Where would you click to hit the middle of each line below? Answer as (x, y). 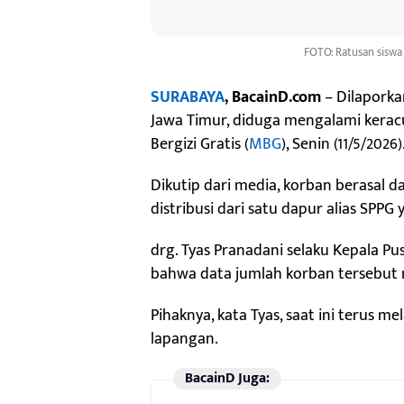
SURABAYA (188, 98)
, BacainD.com (273, 98)
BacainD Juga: (227, 379)
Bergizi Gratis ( (200, 145)
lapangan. (184, 340)
